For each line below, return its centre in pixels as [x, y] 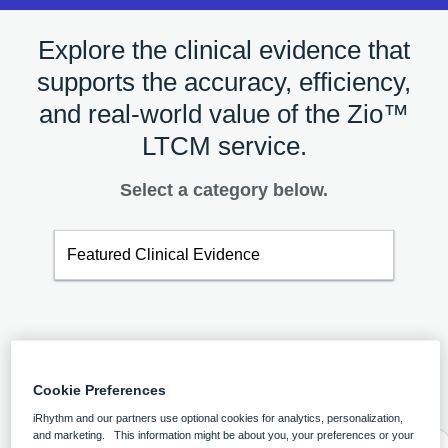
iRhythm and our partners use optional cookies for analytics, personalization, [218, 417]
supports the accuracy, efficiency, [224, 81]
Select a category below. [224, 189]
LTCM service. [224, 145]
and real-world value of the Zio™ [224, 113]
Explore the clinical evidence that [224, 49]
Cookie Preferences [100, 389]
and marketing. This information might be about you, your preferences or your [224, 434]
